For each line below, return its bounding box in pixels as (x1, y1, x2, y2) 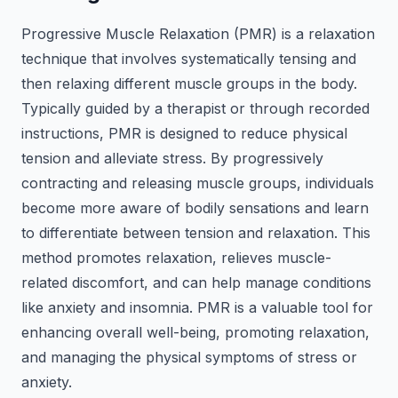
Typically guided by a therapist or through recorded (21, 99, 370, 117)
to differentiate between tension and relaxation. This (21, 224, 370, 242)
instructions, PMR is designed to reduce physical (21, 124, 347, 142)
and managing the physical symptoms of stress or (21, 348, 357, 366)
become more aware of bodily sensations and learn (21, 199, 369, 217)
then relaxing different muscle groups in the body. (21, 75, 357, 92)
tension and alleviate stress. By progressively (21, 149, 323, 167)
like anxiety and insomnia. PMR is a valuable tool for (21, 298, 373, 316)
